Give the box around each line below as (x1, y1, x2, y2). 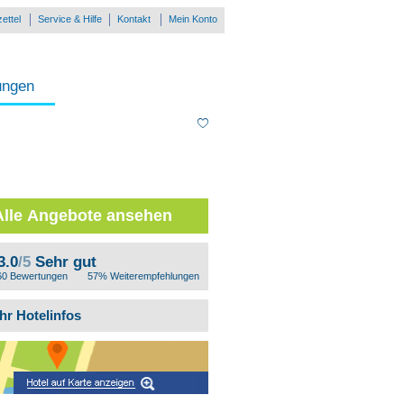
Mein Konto (169, 14, 217, 24)
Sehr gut (34, 253, 96, 271)
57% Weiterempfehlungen (87, 271, 200, 282)
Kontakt (117, 14, 151, 24)
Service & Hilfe (38, 14, 102, 24)
